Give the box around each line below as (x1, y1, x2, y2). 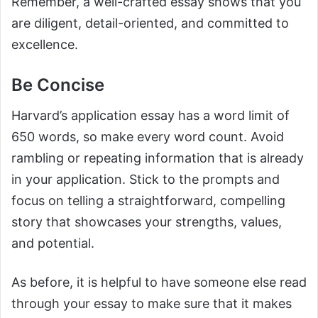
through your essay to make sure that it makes (11, 296, 292, 312)
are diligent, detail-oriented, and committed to (11, 16, 289, 31)
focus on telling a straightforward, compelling (11, 193, 285, 209)
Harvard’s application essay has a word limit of (11, 108, 290, 124)
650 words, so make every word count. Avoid (11, 129, 284, 145)
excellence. (11, 37, 78, 53)
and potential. (11, 236, 94, 251)
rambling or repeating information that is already (11, 150, 304, 166)
